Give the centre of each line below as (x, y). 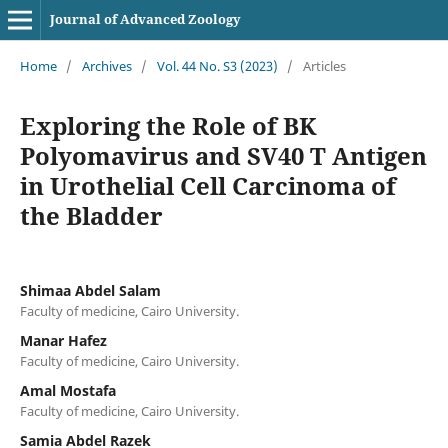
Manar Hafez (63, 340)
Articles (324, 65)
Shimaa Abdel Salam (90, 290)
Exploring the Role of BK (168, 125)
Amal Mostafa (67, 390)
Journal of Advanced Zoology (145, 19)
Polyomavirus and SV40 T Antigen (223, 155)
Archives (106, 65)
